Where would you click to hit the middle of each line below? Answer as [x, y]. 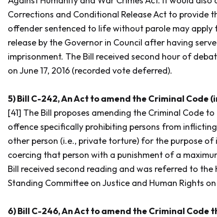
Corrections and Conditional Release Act [87, 14]
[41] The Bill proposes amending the [78, 113]
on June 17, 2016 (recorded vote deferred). [90, 70]
